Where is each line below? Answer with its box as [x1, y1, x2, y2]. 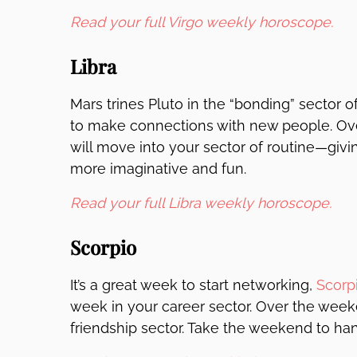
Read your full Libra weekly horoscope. [70, 194, 331, 211]
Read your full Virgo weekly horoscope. [70, 14, 333, 30]
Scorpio [70, 234, 189, 260]
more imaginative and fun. [70, 160, 246, 177]
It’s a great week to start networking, [70, 277, 316, 293]
